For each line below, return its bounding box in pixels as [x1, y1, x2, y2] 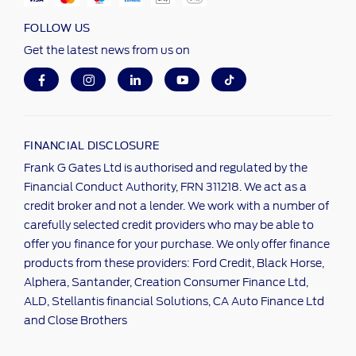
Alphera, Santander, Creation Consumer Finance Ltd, [24, 276, 308, 289]
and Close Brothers [24, 314, 127, 327]
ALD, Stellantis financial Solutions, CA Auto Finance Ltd [24, 295, 324, 308]
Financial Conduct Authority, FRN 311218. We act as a [24, 180, 307, 194]
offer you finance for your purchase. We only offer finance [24, 238, 330, 251]
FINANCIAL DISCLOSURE [24, 137, 160, 153]
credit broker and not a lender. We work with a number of [24, 199, 329, 213]
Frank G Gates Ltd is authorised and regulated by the [24, 161, 308, 175]
